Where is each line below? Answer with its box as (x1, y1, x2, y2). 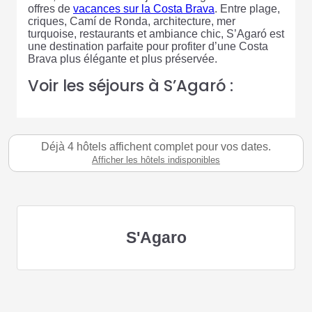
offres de (28, 3, 73, 15)
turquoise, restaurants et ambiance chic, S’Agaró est (28, 28, 284, 40)
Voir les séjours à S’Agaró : (28, 75, 233, 97)
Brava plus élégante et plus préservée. (28, 53, 217, 65)
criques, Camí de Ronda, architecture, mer (28, 15, 235, 27)
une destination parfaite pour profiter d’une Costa (28, 40, 268, 52)
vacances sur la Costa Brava (73, 3, 214, 15)
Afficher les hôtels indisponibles (92, 155, 220, 165)
